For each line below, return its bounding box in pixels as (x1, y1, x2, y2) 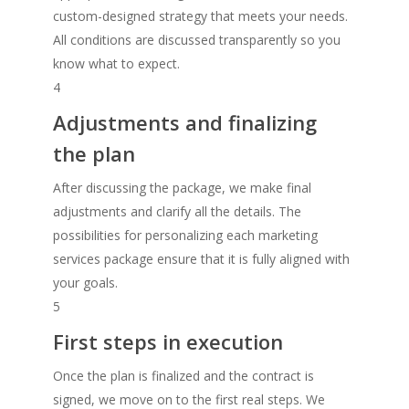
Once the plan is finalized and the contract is (53, 366, 315, 384)
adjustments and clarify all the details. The (53, 202, 302, 220)
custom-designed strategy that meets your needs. (53, 6, 349, 25)
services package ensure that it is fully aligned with (53, 249, 351, 267)
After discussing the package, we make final (53, 178, 312, 196)
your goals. (53, 273, 119, 291)
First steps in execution (53, 327, 284, 355)
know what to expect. (53, 54, 181, 72)
